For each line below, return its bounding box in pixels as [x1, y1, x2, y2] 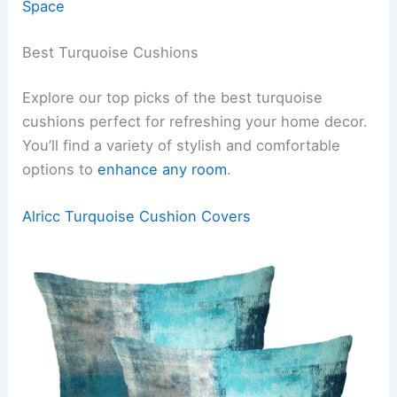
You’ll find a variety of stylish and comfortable [22, 136, 341, 155]
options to [22, 160, 98, 179]
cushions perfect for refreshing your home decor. [22, 113, 369, 131]
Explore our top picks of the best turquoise [22, 89, 323, 107]
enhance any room [97, 160, 228, 179]
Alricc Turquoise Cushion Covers [22, 207, 252, 226]
